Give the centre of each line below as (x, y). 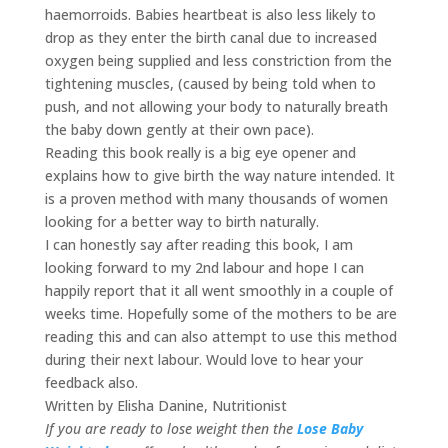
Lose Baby (329, 428)
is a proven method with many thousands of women (216, 198)
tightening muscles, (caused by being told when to (210, 83)
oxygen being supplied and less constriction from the (218, 60)
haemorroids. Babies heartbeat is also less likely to (210, 14)
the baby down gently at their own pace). (179, 129)
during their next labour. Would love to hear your (203, 359)
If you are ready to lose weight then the (170, 428)
